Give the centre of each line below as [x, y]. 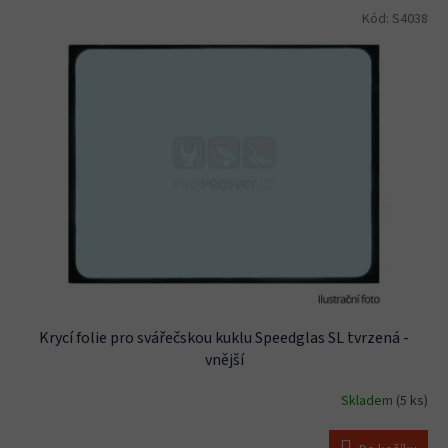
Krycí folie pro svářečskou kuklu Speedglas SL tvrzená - [224, 338]
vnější [224, 360]
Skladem [368, 400]
